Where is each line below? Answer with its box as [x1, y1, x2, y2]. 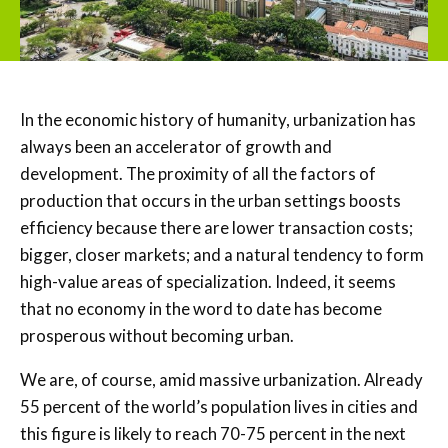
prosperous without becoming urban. [20, 325, 294, 346]
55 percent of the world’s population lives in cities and [20, 396, 418, 417]
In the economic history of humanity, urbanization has [20, 109, 416, 130]
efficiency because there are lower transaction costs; [20, 217, 413, 238]
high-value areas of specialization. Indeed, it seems [20, 271, 396, 292]
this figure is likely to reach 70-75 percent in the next [20, 423, 406, 444]
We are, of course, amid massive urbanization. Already [20, 369, 423, 390]
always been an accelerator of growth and [20, 136, 332, 157]
